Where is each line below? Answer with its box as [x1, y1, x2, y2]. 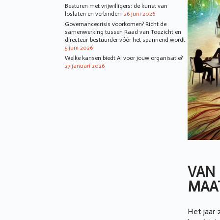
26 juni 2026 [124, 10, 155, 18]
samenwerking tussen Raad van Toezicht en [65, 28, 181, 36]
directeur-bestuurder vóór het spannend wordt [65, 36, 185, 44]
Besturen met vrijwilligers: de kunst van [65, 2, 167, 10]
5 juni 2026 [65, 44, 93, 52]
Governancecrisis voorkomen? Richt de [65, 21, 166, 28]
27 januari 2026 [65, 62, 105, 70]
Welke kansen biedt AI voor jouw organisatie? [65, 55, 183, 62]
